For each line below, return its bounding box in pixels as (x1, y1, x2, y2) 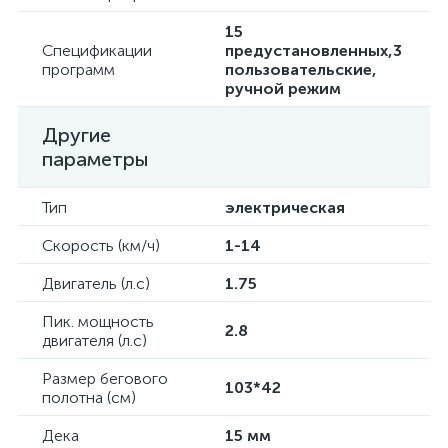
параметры (42, 147, 149, 171)
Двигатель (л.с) (42, 274, 150, 293)
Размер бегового (42, 369, 168, 388)
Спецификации (42, 41, 152, 60)
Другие (42, 123, 111, 147)
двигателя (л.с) (42, 331, 147, 350)
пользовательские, (225, 60, 377, 79)
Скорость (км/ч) (42, 236, 160, 255)
